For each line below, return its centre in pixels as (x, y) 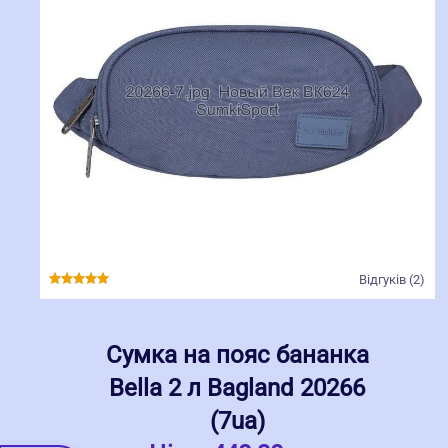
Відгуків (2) (391, 280)
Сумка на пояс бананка (237, 355)
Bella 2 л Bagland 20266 (237, 388)
